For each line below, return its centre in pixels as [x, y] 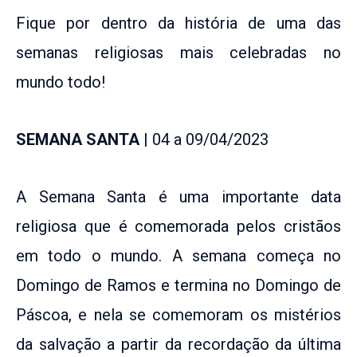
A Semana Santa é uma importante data [178, 196]
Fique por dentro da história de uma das [178, 23]
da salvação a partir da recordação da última [178, 344]
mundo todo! [61, 82]
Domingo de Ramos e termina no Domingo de [178, 285]
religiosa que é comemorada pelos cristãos [178, 226]
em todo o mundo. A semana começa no [178, 255]
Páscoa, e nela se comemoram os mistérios [178, 314]
